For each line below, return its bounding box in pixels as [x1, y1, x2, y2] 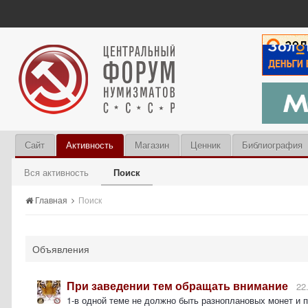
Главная [33, 194, 69, 206]
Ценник [190, 138, 221, 151]
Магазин [135, 138, 169, 151]
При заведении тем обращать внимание [67, 278, 288, 294]
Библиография [242, 138, 302, 151]
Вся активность [24, 166, 89, 179]
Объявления [32, 242, 89, 256]
